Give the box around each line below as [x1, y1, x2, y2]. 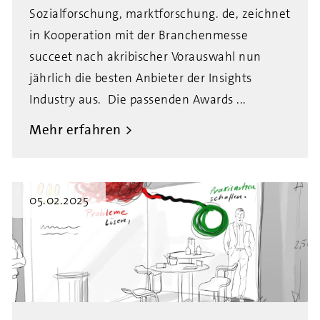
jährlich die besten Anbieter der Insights [29, 70, 252, 86]
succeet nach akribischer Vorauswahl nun [29, 49, 261, 64]
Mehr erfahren [29, 121, 121, 139]
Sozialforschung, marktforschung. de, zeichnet [29, 6, 291, 21]
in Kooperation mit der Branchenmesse [29, 27, 248, 43]
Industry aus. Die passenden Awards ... [29, 91, 246, 107]
